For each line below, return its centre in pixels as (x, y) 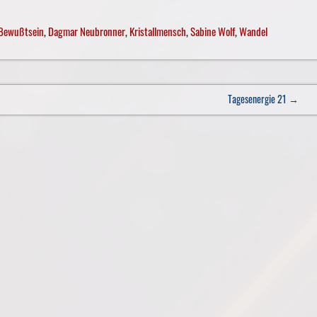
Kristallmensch (157, 31)
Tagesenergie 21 (258, 98)
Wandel (253, 31)
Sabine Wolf (212, 31)
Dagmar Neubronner (86, 31)
